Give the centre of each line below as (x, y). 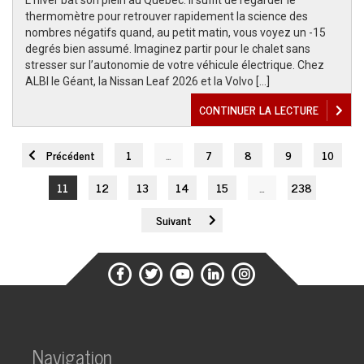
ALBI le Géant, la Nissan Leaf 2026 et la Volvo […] (147, 81)
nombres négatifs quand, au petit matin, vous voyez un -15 (175, 32)
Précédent (71, 155)
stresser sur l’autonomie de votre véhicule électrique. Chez (175, 65)
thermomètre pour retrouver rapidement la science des (167, 16)
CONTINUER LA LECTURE (259, 109)
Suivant (174, 220)
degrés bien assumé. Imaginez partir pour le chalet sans (168, 49)
